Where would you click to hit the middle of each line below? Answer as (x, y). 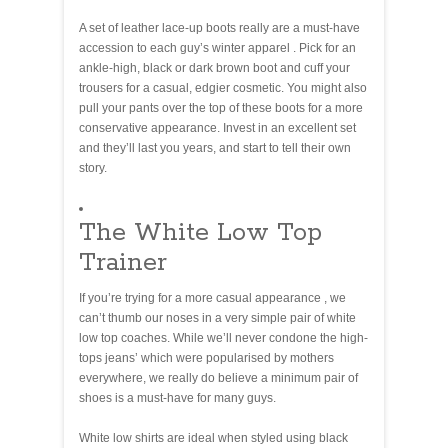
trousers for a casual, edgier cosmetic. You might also (223, 87)
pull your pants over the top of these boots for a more (221, 107)
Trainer (123, 262)
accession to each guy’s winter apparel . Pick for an (217, 47)
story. (93, 167)
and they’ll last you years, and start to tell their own (215, 147)
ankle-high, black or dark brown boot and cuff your (214, 67)
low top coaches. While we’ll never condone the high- (223, 337)
